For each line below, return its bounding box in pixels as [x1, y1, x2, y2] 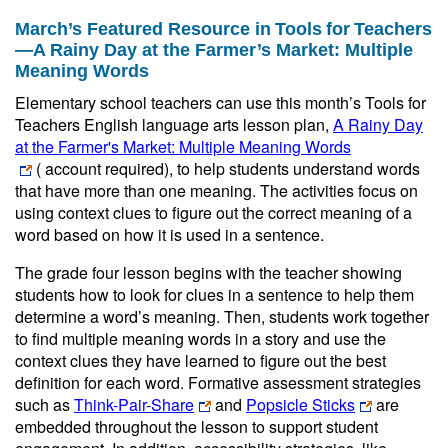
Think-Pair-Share [74, 393, 194, 416]
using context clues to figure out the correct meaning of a [15, 201, 412, 224]
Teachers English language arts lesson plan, [15, 113, 333, 136]
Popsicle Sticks [246, 393, 355, 416]
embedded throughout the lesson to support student [15, 415, 378, 438]
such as [15, 393, 74, 416]
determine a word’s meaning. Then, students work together [15, 305, 429, 328]
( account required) [32, 157, 169, 180]
